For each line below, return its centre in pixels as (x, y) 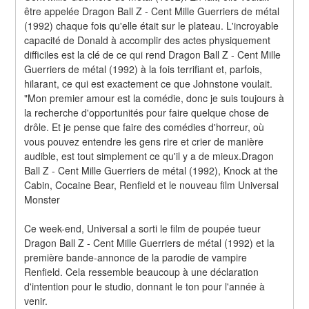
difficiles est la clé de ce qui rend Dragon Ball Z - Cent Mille (153, 54)
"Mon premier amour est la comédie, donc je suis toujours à (154, 98)
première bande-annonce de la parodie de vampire (136, 257)
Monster (42, 199)
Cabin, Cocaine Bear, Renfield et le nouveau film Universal (152, 185)
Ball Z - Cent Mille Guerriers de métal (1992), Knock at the (151, 170)
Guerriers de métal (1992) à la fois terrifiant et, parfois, (143, 69)
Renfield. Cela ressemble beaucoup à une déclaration (142, 271)
